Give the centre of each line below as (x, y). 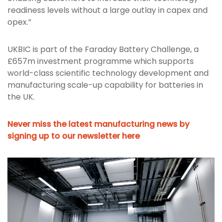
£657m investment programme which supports (101, 61)
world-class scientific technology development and (108, 73)
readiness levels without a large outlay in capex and (108, 10)
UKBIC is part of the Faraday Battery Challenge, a (103, 49)
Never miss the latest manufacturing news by (98, 124)
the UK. (21, 97)
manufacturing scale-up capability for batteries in (105, 85)
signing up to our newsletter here (74, 136)
